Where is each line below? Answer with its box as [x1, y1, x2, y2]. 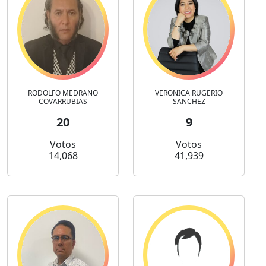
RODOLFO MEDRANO [28, 88, 98, 99]
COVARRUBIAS [39, 96, 87, 107]
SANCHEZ [172, 96, 205, 107]
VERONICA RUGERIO [155, 88, 223, 99]
